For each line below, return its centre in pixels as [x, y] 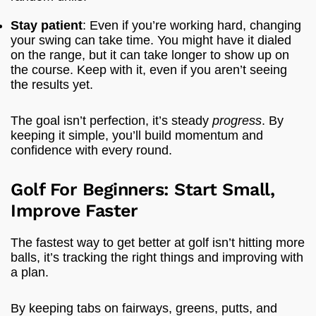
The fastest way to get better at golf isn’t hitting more [158, 242]
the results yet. [52, 84]
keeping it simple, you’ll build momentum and [137, 135]
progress [237, 120]
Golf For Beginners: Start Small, [142, 189]
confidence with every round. [91, 150]
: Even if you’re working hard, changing [192, 25]
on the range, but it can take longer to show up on [150, 55]
